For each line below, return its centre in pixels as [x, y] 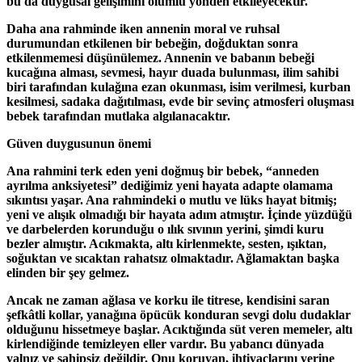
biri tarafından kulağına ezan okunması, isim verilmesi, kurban [179, 86]
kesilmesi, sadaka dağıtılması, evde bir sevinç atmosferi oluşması [180, 101]
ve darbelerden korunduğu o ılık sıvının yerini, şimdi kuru [165, 229]
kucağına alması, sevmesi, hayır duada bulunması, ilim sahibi [173, 72]
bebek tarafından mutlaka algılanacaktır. [118, 116]
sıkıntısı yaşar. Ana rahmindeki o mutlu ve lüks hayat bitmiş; [172, 200]
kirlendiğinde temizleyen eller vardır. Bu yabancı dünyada [165, 343]
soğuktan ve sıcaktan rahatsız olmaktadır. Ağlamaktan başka [173, 258]
